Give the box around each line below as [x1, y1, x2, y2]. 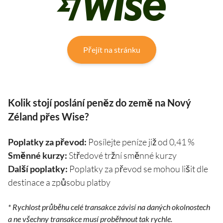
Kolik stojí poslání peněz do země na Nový [8, 97, 191, 109]
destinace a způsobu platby [8, 177, 111, 188]
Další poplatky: [8, 163, 68, 175]
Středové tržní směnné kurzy [67, 150, 177, 161]
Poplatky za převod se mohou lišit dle [68, 163, 208, 175]
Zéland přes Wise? [8, 111, 89, 123]
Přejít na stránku [83, 45, 140, 55]
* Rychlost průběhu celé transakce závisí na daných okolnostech [8, 202, 210, 212]
